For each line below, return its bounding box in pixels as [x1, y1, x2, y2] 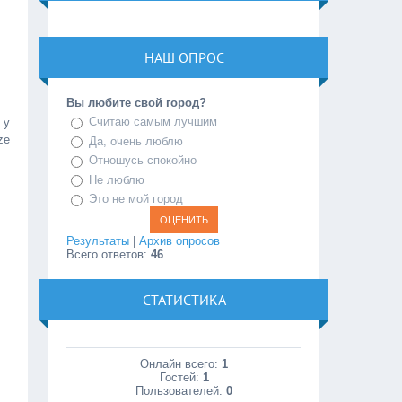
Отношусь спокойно [89, 153, 197, 168]
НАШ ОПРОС [144, 48, 224, 66]
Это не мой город [89, 192, 184, 206]
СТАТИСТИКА [142, 290, 226, 309]
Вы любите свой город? [66, 96, 207, 109]
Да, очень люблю [89, 134, 184, 148]
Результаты [66, 233, 130, 248]
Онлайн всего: [140, 356, 223, 371]
